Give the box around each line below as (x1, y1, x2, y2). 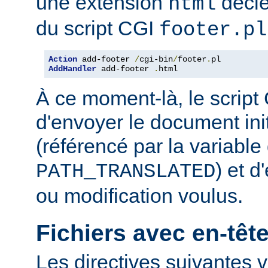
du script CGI (36, 17, 159, 40)
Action (48, 54, 77, 65)
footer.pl (159, 19, 267, 42)
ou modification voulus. (36, 184, 243, 208)
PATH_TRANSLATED (36, 160, 215, 184)
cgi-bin (139, 54, 173, 65)
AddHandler (48, 64, 96, 74)
